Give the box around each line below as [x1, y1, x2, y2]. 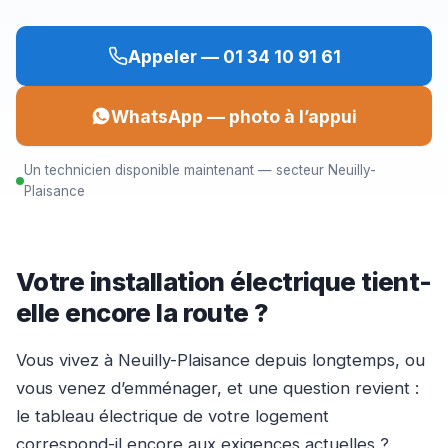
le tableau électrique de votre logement [16, 405, 329, 426]
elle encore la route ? [16, 297, 269, 329]
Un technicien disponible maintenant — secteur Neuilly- [24, 162, 376, 179]
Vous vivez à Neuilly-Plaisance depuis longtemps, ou [16, 349, 425, 370]
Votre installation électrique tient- [16, 266, 432, 298]
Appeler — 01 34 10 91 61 [127, 45, 341, 67]
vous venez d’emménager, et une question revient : [16, 377, 419, 398]
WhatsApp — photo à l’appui [111, 105, 357, 127]
